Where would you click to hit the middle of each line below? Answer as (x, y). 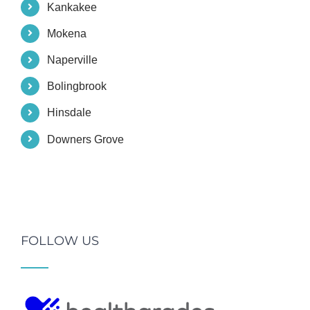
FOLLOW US (60, 241)
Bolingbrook (77, 86)
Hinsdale (70, 113)
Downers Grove (86, 139)
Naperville (73, 60)
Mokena (67, 33)
